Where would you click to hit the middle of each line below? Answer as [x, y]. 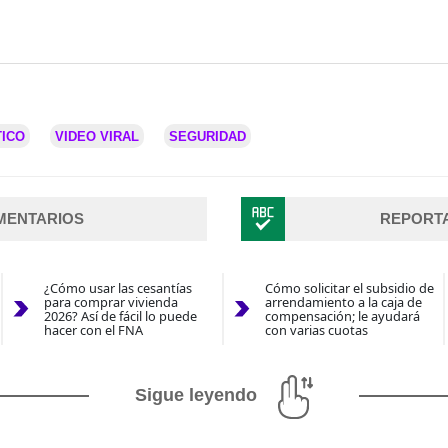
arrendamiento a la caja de [343, 302]
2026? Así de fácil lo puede [120, 316]
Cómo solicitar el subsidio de [349, 288]
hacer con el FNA [93, 330]
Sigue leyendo [196, 395]
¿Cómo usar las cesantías [117, 288]
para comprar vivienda [110, 302]
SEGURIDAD [207, 137]
